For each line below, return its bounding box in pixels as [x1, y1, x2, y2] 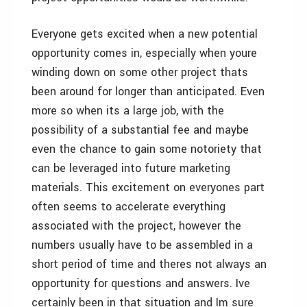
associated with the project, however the [32, 218, 241, 234]
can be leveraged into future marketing [32, 160, 230, 176]
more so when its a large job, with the [32, 103, 224, 119]
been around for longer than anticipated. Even [32, 84, 265, 99]
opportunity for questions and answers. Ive [32, 275, 250, 291]
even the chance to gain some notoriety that [32, 141, 262, 157]
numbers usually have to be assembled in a [32, 237, 253, 253]
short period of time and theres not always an [32, 256, 267, 272]
